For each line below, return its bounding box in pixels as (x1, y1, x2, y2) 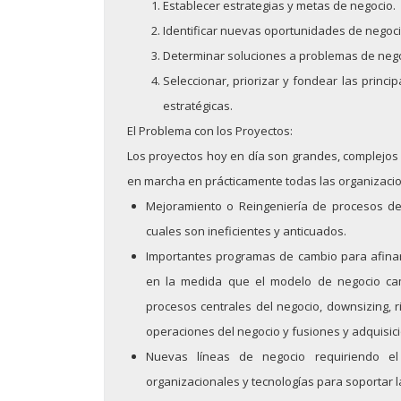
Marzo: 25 (59, 241, 154, 268)
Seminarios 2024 (59, 359, 216, 386)
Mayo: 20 (59, 123, 147, 149)
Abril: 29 (59, 162, 141, 189)
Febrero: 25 (59, 280, 168, 307)
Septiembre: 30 (59, 4, 203, 31)
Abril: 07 (59, 201, 141, 228)
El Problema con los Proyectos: (127, 123, 293, 140)
